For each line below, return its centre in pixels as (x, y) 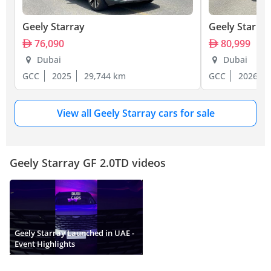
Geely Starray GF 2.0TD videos (88, 163)
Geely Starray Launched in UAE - (74, 233)
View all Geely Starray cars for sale (135, 113)
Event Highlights (45, 244)
